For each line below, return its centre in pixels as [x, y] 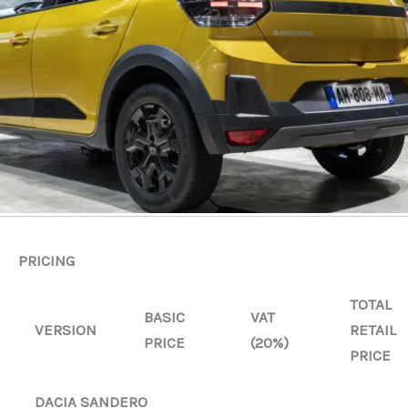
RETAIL [373, 330]
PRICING [46, 260]
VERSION [66, 330]
